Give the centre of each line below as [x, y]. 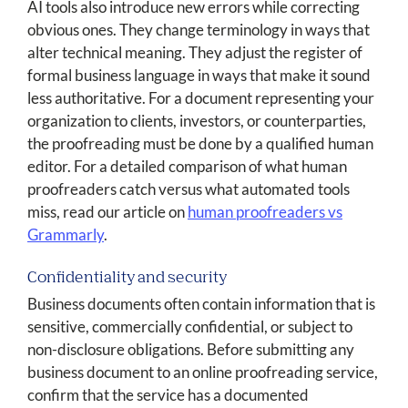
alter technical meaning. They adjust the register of [195, 53]
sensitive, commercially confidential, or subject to [190, 327]
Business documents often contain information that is [201, 304]
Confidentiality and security [127, 279]
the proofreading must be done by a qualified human [200, 144]
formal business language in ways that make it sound [199, 76]
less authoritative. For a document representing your [201, 98]
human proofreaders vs [265, 212]
